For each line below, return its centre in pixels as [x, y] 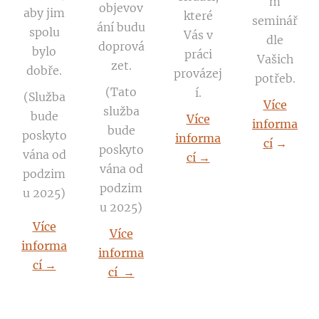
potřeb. [275, 78]
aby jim [44, 13]
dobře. [44, 70]
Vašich [275, 59]
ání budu [121, 27]
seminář [275, 21]
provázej [198, 73]
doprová [121, 46]
